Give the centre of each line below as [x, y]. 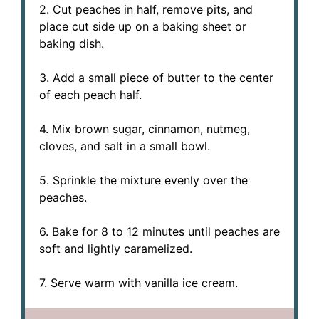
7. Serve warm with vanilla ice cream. [138, 282]
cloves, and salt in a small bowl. [125, 146]
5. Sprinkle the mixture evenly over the [143, 180]
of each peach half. [90, 94]
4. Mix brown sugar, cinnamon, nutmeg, [145, 129]
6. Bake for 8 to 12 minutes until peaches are [159, 231]
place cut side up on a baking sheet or [143, 26]
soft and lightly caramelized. [116, 248]
